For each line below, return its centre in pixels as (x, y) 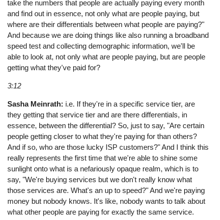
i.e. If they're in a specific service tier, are (129, 104)
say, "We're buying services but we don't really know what (100, 180)
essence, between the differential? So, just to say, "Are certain (106, 126)
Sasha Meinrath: (36, 104)
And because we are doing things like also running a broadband (108, 35)
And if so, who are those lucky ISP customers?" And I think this (108, 147)
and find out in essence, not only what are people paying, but (104, 13)
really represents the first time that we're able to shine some (103, 158)
